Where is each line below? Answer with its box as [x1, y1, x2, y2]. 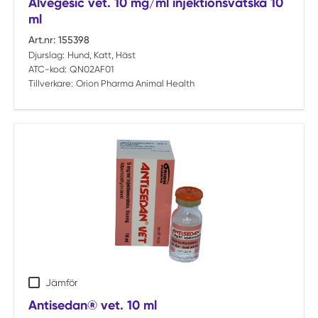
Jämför [45, 277, 77, 288]
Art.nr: [28, 34, 55, 45]
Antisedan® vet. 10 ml [28, 297, 157, 313]
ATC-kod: [28, 64, 67, 75]
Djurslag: [28, 50, 65, 60]
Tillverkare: [28, 78, 73, 89]
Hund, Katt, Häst [67, 50, 136, 60]
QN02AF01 [69, 64, 114, 75]
